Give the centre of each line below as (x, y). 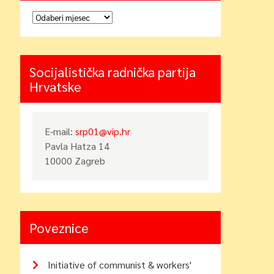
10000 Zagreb (75, 161)
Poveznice (59, 228)
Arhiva (45, 16)
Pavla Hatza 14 (77, 146)
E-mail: (60, 131)
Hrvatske (56, 86)
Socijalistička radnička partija (113, 72)
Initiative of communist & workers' (120, 265)
